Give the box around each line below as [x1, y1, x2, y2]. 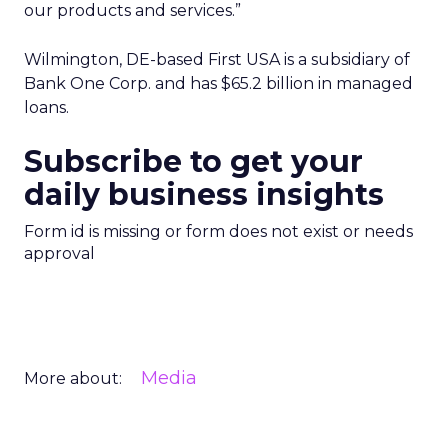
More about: [24, 369, 122, 388]
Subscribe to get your [24, 143, 363, 180]
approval [24, 244, 95, 263]
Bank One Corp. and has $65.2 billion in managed [24, 74, 413, 93]
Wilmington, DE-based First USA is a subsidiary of [24, 50, 410, 69]
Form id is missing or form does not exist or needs [24, 222, 413, 241]
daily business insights [24, 176, 384, 213]
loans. [24, 98, 69, 117]
